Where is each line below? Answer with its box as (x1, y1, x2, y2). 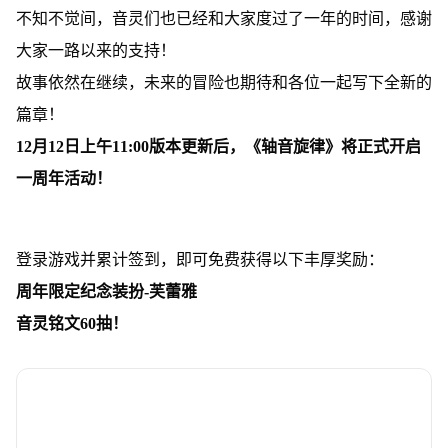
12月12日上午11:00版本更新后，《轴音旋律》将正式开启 (15, 137, 421, 155)
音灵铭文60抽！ (15, 314, 128, 332)
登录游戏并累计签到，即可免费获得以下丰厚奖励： (15, 250, 384, 268)
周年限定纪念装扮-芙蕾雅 (15, 282, 197, 300)
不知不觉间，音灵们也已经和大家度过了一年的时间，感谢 (15, 9, 432, 27)
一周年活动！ (15, 169, 112, 187)
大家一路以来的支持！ (15, 41, 176, 59)
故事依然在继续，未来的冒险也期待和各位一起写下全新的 (15, 73, 432, 91)
